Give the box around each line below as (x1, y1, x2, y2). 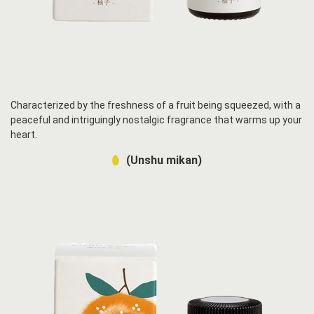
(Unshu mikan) (126, 153, 202, 167)
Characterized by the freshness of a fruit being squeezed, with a (11, 99, 301, 111)
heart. (11, 128, 37, 140)
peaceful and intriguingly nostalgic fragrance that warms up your (11, 114, 302, 125)
